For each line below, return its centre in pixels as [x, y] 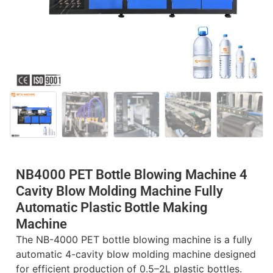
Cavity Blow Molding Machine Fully [119, 191]
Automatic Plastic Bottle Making [112, 208]
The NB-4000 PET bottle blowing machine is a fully [134, 240]
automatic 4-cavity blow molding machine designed [136, 254]
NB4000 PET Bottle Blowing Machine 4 [132, 175]
